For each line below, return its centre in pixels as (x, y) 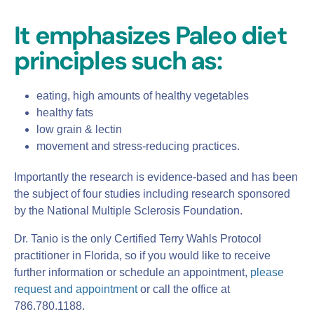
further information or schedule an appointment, (132, 272)
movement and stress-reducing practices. (138, 146)
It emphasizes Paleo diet (150, 35)
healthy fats (65, 112)
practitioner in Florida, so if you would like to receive (142, 255)
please (267, 272)
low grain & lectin (79, 129)
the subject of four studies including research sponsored (152, 193)
